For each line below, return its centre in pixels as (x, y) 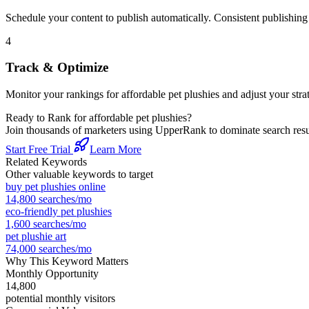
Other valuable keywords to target (79, 174)
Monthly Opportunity (52, 273)
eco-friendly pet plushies (59, 211)
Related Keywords (46, 162)
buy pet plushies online (56, 187)
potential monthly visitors (60, 298)
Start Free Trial (39, 149)
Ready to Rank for (47, 118)
